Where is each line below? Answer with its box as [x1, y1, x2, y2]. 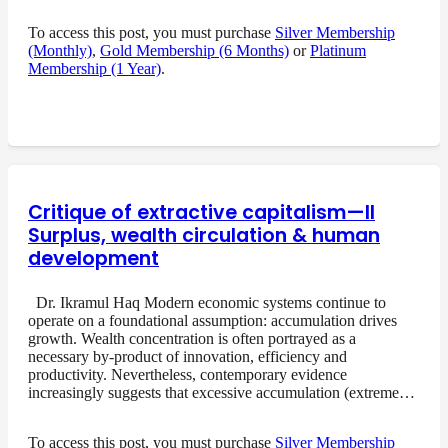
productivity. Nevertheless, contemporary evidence [28, 365, 347, 383]
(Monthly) [28, 41, 92, 59]
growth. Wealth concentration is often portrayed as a [28, 329, 356, 347]
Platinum [310, 41, 366, 59]
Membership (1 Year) [28, 59, 161, 77]
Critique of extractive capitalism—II [28, 198, 375, 226]
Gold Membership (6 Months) [100, 41, 289, 59]
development [28, 244, 159, 272]
